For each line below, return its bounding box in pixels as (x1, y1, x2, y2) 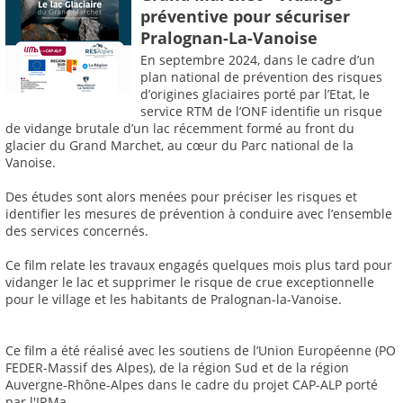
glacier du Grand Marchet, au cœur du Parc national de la (5, 137, 354, 155)
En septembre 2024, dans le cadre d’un (140, 51, 375, 69)
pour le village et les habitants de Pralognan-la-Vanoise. (5, 291, 342, 309)
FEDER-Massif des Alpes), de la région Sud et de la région (5, 359, 349, 377)
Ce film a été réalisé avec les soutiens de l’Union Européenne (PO (5, 342, 396, 360)
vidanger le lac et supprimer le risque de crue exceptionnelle (5, 273, 374, 291)
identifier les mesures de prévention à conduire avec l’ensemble (5, 205, 392, 223)
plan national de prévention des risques (140, 68, 382, 86)
